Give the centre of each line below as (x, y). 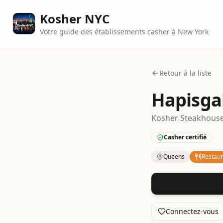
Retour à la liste (185, 73)
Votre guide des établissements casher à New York (124, 32)
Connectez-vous (192, 211)
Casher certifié (185, 137)
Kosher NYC (75, 19)
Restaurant (201, 177)
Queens (174, 157)
